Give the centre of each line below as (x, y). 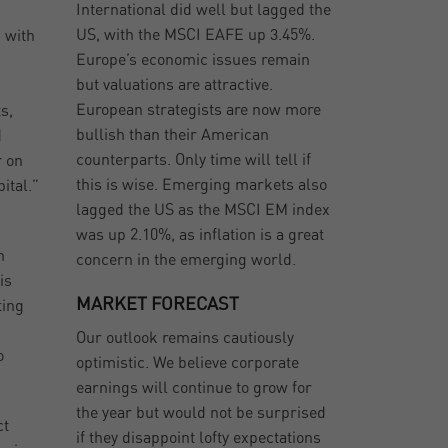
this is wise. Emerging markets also (202, 185)
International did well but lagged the (204, 10)
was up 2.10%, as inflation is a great (200, 235)
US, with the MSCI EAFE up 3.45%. (196, 35)
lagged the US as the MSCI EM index (203, 210)
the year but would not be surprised (201, 413)
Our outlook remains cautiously (185, 338)
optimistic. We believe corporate (188, 363)
